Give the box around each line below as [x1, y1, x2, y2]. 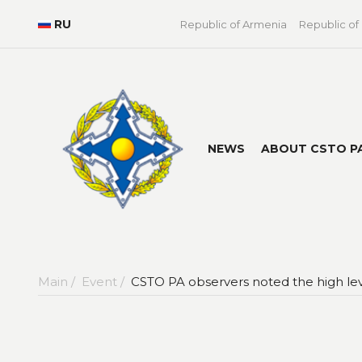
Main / [38, 273, 78, 289]
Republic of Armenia [180, 18, 287, 31]
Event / [82, 273, 128, 289]
